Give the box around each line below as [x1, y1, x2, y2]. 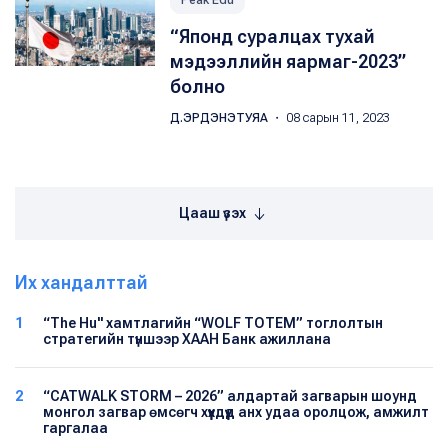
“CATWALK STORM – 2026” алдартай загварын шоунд [43, 388, 417, 404]
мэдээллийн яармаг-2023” [170, 51, 406, 72]
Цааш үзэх [179, 205, 249, 221]
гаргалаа [43, 420, 108, 436]
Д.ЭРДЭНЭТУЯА [170, 111, 271, 125]
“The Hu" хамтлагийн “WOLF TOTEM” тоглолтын [43, 315, 383, 331]
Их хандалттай [15, 272, 148, 293]
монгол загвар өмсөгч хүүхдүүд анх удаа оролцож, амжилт [43, 404, 429, 420]
